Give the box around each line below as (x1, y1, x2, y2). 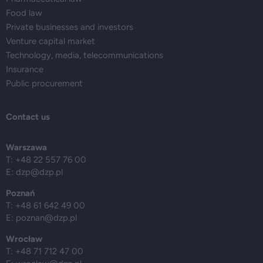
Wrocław (6, 234, 42, 244)
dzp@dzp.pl (16, 167, 63, 177)
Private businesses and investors (6, 22, 133, 32)
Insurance (6, 64, 43, 75)
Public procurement (6, 78, 83, 89)
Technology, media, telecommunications (6, 50, 163, 60)
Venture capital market (6, 36, 95, 46)
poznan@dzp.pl (16, 213, 77, 223)
